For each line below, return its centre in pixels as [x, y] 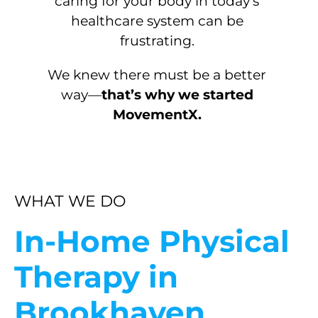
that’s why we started [177, 95]
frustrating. [157, 41]
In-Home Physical [152, 242]
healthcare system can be [157, 21]
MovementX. [157, 115]
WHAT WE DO [70, 202]
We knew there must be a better [157, 75]
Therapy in [96, 277]
